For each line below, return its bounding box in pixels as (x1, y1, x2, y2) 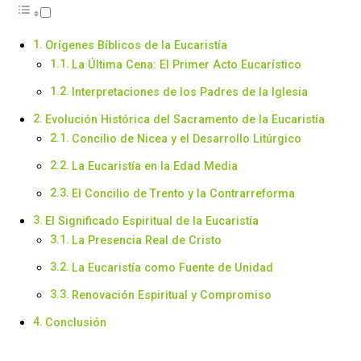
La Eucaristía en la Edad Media (71, 159, 238, 172)
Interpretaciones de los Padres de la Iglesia (71, 85, 308, 98)
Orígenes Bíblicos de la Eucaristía (44, 38, 227, 52)
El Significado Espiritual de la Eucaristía (44, 214, 259, 227)
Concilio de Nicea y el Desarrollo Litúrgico (71, 131, 301, 145)
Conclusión (44, 315, 106, 329)
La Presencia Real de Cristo (71, 233, 222, 247)
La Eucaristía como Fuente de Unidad (71, 260, 273, 274)
